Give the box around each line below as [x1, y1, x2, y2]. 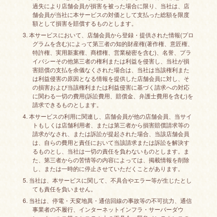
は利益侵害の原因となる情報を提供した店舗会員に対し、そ [32, 74, 189, 82]
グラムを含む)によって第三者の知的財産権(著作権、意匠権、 [32, 39, 193, 47]
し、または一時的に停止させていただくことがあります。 [32, 164, 184, 172]
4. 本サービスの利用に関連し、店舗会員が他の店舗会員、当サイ [22, 112, 192, 120]
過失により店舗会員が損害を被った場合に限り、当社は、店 [32, 1, 189, 10]
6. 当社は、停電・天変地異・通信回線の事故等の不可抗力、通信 [22, 196, 192, 204]
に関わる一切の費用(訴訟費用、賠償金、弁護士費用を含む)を [32, 92, 193, 100]
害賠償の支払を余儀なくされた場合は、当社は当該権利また [32, 65, 189, 74]
